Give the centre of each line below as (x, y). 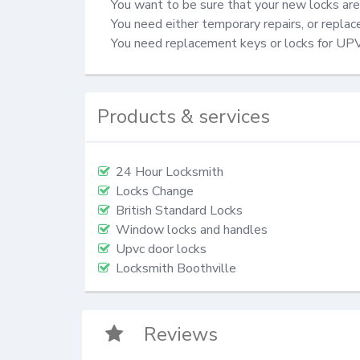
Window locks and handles (192, 230)
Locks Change (155, 192)
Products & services (184, 117)
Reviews (181, 334)
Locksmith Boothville (176, 269)
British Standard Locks (179, 211)
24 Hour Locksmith (170, 172)
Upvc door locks (161, 250)
